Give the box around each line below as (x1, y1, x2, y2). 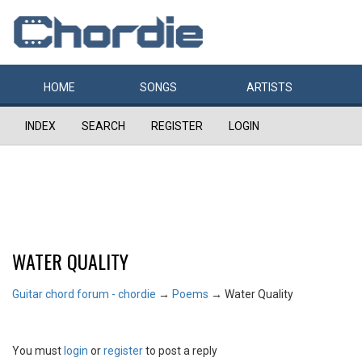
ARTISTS (246, 81, 293, 94)
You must (12, 344, 64, 357)
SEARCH (82, 120, 125, 133)
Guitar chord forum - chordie (12, 288, 156, 301)
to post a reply (143, 344, 217, 357)
